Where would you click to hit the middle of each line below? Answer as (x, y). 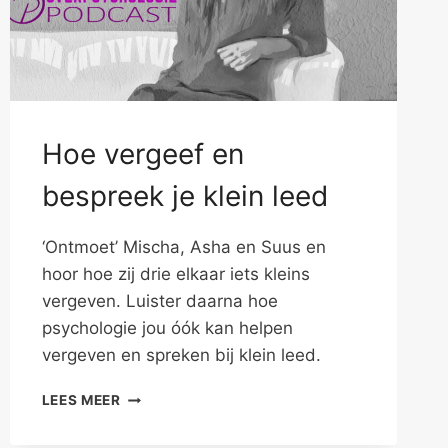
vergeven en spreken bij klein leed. (181, 355)
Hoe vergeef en (142, 154)
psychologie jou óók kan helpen (167, 328)
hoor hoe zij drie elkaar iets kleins (175, 274)
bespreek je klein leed (184, 196)
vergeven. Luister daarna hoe (159, 301)
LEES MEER (81, 400)
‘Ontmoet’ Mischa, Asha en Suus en (183, 247)
